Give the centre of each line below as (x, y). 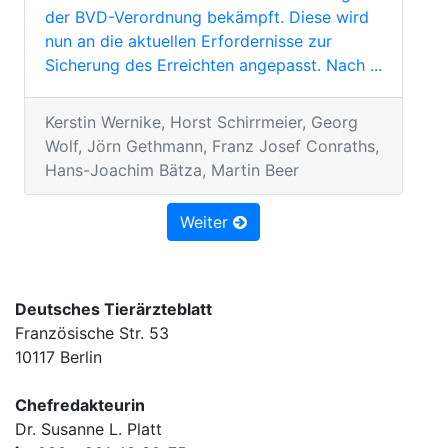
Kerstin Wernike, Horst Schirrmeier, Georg (201, 122)
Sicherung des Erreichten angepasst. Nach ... (213, 65)
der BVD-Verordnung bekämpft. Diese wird (207, 17)
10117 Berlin (58, 357)
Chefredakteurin (80, 405)
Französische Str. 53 (92, 333)
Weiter (206, 222)
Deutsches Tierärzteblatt (113, 309)
